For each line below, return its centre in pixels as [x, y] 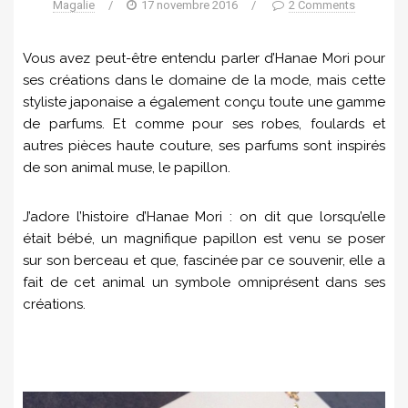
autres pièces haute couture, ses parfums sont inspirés [204, 146]
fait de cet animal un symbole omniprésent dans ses [204, 282]
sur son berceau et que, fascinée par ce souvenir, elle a [204, 260]
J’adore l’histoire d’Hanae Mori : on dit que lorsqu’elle [204, 217]
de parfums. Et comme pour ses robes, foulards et [204, 124]
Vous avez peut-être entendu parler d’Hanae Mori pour [204, 58]
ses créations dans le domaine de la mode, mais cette [204, 80]
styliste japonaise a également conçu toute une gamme [204, 102]
